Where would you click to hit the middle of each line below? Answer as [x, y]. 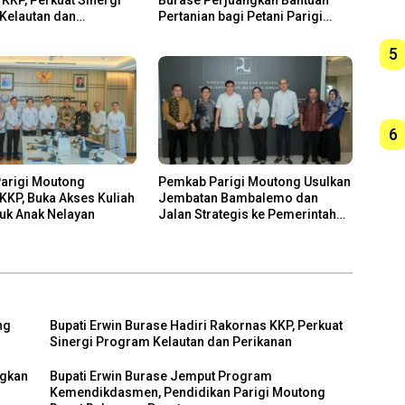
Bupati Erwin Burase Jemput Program [161, 377]
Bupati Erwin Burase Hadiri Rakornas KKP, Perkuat [197, 326]
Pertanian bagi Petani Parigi [240, 16]
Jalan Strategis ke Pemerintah [247, 215]
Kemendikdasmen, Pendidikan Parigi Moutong [188, 393]
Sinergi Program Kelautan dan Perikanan [171, 342]
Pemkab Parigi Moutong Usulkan [254, 182]
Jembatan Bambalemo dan [238, 198]
